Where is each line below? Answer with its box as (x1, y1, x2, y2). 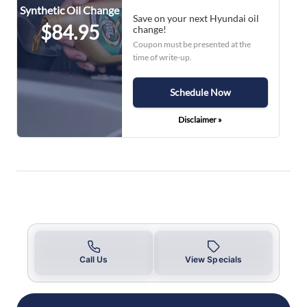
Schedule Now (169, 86, 231, 98)
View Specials (184, 254, 243, 265)
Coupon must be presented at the (132, 38, 251, 49)
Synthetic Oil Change (20, 3, 119, 17)
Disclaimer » (178, 114, 223, 125)
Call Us (79, 254, 108, 265)
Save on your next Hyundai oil (132, 12, 259, 24)
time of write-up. (132, 51, 192, 62)
